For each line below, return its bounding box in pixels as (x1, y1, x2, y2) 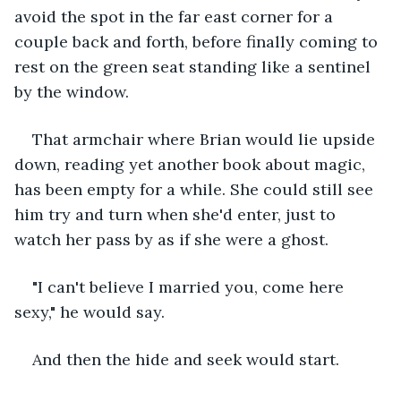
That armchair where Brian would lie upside (32, 128, 380, 149)
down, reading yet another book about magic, (14, 153, 370, 175)
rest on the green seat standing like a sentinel (14, 55, 375, 77)
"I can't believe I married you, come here (32, 276, 348, 297)
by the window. (14, 81, 129, 102)
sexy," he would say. (14, 301, 165, 322)
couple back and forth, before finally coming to (14, 30, 382, 52)
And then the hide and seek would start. (32, 348, 339, 370)
